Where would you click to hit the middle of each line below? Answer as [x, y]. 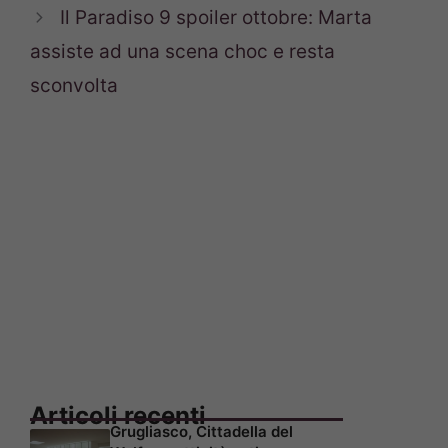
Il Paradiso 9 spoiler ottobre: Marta [216, 18]
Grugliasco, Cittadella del [201, 432]
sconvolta [74, 86]
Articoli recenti [118, 416]
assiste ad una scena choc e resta [182, 52]
